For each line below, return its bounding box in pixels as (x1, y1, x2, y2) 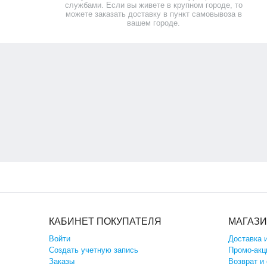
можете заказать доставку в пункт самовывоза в (65, 10, 242, 18)
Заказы (49, 257, 74, 266)
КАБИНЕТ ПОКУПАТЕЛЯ (49, 216, 162, 226)
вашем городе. (127, 18, 181, 27)
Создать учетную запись (49, 246, 138, 254)
